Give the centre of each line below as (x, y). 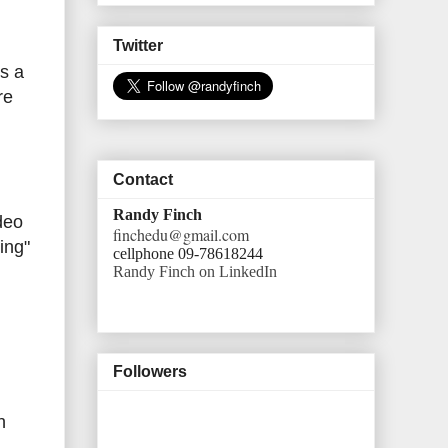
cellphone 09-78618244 (188, 253)
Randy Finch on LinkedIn (195, 271)
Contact (143, 179)
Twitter (138, 45)
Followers (150, 372)
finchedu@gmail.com (181, 234)
